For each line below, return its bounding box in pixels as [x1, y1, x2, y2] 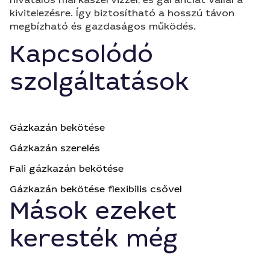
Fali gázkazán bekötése [10, 162, 124, 175]
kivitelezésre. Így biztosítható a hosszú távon [10, 7, 234, 19]
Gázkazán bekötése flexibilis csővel [10, 183, 182, 195]
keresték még [10, 223, 178, 254]
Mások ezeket [10, 195, 177, 227]
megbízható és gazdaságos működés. [10, 20, 196, 33]
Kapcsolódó [10, 39, 153, 70]
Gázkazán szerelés [10, 142, 100, 154]
